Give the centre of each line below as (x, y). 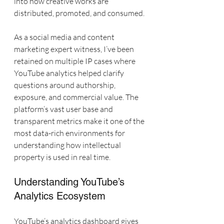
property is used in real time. (62, 157)
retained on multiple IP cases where (75, 61)
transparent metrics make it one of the (80, 121)
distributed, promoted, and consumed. (79, 13)
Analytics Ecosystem (60, 196)
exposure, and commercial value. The (77, 97)
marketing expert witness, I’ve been (75, 49)
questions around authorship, (65, 85)
